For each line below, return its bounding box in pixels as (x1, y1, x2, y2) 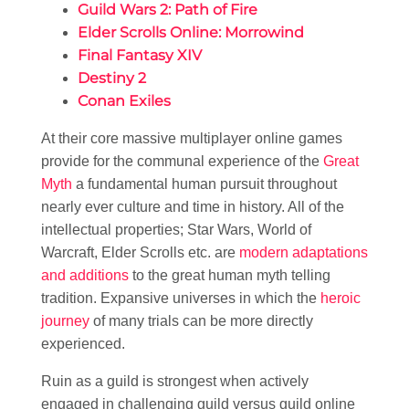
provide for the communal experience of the (41, 152, 323, 169)
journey (41, 312, 89, 329)
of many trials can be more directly (89, 312, 313, 329)
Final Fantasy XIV (78, 46, 202, 64)
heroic (320, 289, 361, 306)
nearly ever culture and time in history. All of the (41, 198, 344, 215)
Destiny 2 (78, 68, 146, 87)
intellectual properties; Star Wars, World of (41, 221, 311, 237)
